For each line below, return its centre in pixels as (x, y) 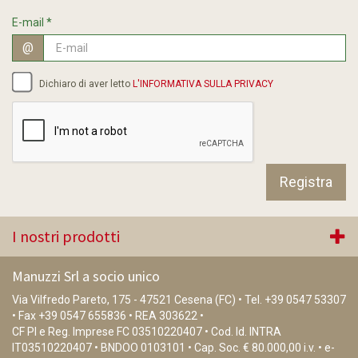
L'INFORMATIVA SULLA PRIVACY (203, 84)
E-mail (29, 23)
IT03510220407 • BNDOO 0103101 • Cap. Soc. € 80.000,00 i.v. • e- (173, 348)
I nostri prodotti (66, 237)
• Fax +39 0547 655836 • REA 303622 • (108, 316)
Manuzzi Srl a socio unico (86, 276)
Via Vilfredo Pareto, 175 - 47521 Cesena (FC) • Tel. (138, 300)
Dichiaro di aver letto (85, 84)
